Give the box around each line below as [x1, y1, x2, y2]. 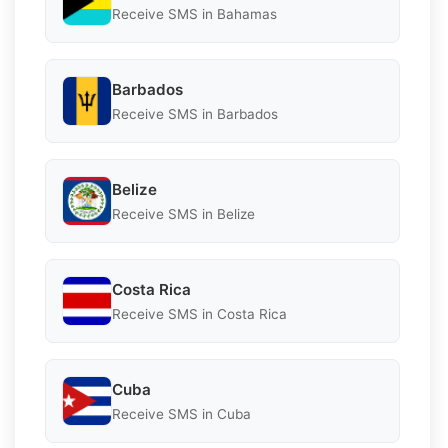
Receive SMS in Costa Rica [112, 305, 287, 322]
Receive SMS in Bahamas [112, 5, 277, 22]
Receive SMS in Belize [112, 205, 255, 222]
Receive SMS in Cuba [112, 405, 251, 422]
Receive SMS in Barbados [112, 105, 278, 122]
